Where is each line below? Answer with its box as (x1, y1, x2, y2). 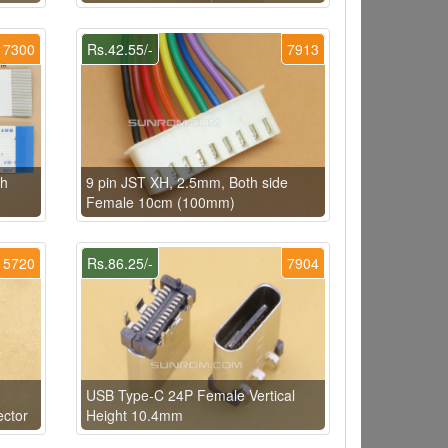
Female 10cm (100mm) (85, 191, 235, 212)
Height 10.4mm (85, 404, 183, 425)
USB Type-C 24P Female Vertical (85, 384, 295, 405)
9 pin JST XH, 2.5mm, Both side (85, 171, 288, 192)
